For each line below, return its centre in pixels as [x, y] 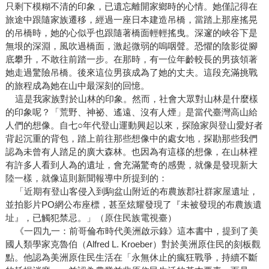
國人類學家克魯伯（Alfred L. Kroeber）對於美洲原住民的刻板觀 [133, 244]
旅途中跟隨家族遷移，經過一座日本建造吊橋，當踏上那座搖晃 [131, 20]
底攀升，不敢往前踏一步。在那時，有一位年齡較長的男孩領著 [131, 59]
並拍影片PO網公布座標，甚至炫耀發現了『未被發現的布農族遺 [133, 205]
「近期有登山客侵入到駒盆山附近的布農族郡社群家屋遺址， [131, 192]
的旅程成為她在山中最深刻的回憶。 [77, 86]
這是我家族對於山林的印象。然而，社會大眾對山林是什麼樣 [131, 99]
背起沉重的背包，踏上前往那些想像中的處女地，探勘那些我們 [131, 139]
